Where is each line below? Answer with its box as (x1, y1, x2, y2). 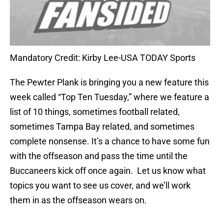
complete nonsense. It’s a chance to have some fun (10, 136, 210, 147)
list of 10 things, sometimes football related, (10, 107, 180, 117)
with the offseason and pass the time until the (10, 151, 188, 162)
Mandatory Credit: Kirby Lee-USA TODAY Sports (10, 53, 195, 63)
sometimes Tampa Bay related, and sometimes (10, 121, 194, 132)
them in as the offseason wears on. (10, 195, 147, 206)
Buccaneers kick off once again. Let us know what (10, 165, 206, 176)
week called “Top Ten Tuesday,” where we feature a (10, 92, 209, 103)
